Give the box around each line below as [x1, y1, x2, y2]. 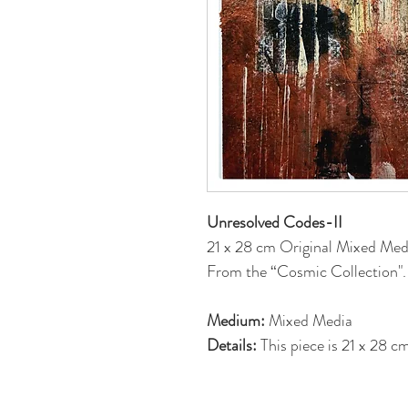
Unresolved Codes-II [207, 210, 342, 234]
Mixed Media [265, 309, 352, 332]
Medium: [207, 309, 265, 332]
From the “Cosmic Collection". [207, 260, 406, 283]
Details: [207, 333, 257, 357]
